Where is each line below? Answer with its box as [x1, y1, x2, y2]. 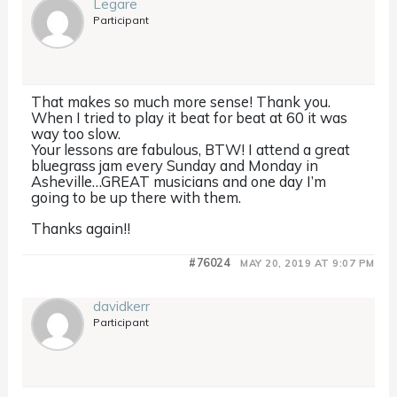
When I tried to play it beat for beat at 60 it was [31, 108, 348, 128]
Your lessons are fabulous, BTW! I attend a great [31, 140, 351, 160]
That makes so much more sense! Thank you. [31, 92, 331, 112]
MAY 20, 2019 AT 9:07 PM [240, 256, 375, 269]
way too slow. [31, 124, 121, 144]
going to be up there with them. [31, 188, 242, 207]
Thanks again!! [31, 218, 131, 237]
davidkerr [93, 297, 151, 315]
